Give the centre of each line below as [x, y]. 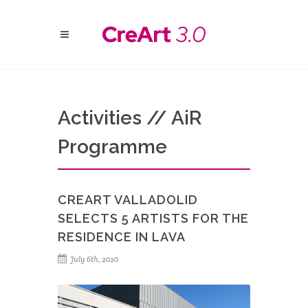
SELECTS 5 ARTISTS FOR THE [153, 218]
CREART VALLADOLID [128, 200]
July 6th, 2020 [93, 259]
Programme [112, 147]
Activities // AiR [130, 118]
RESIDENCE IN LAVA [122, 237]
